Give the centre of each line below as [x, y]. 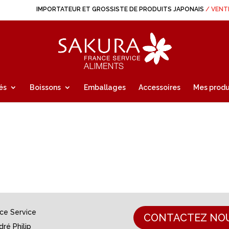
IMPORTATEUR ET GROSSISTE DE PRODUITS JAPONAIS [120, 9]
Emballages [105, 87]
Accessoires [159, 87]
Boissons [45, 87]
